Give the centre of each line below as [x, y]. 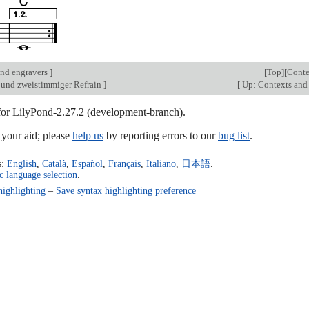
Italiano [161, 163]
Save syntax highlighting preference [126, 190]
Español [87, 163]
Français [124, 163]
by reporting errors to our [161, 135]
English [21, 163]
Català [54, 163]
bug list [234, 135]
